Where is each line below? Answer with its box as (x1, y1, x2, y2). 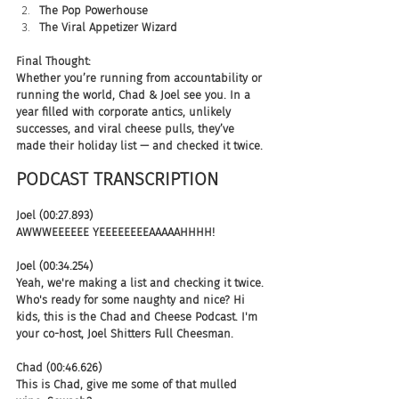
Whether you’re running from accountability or (16, 70, 265, 85)
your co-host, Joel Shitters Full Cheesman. (16, 326, 233, 340)
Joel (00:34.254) (16, 258, 93, 273)
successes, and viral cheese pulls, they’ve (16, 121, 238, 135)
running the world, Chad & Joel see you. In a (16, 87, 254, 102)
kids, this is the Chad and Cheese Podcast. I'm (16, 309, 261, 323)
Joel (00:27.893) (16, 208, 93, 222)
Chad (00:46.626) (16, 360, 102, 374)
